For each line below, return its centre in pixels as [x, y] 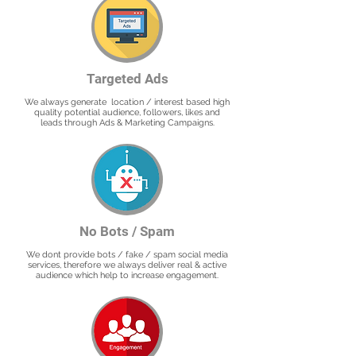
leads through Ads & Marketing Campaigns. [127, 123]
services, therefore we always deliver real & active [127, 265]
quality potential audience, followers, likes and [127, 112]
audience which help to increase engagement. [127, 275]
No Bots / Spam [127, 231]
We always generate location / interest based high [127, 102]
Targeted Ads [127, 79]
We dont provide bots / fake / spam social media [127, 255]
